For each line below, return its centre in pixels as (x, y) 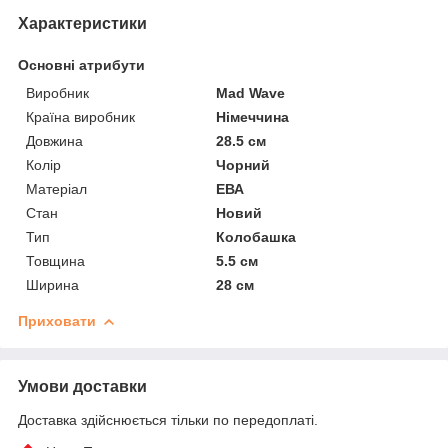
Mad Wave (251, 92)
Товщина (55, 260)
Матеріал (56, 188)
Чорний (243, 164)
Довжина (54, 140)
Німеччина (253, 116)
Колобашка (256, 236)
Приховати (57, 320)
